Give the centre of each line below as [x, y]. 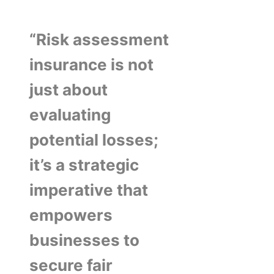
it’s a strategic [84, 165]
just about [68, 89]
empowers [71, 215]
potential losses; [94, 139]
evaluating [70, 114]
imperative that [89, 190]
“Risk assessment [99, 39]
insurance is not [91, 64]
